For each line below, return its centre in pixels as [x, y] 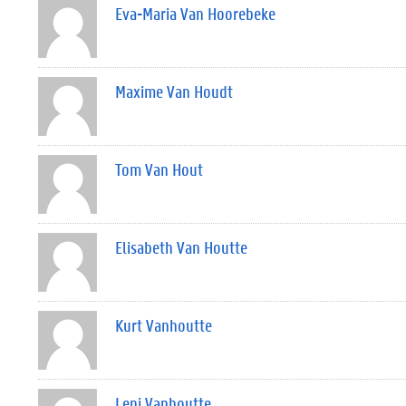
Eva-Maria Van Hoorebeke [195, 14]
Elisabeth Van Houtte [181, 247]
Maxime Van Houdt [174, 92]
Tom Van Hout [159, 169]
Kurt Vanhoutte [164, 325]
